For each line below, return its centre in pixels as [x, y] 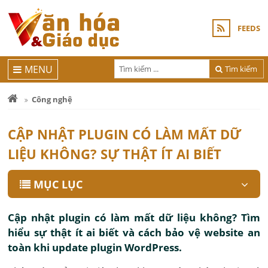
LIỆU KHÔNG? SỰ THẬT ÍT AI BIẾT [115, 154]
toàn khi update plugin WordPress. [95, 247]
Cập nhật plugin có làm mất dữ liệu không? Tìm [134, 217]
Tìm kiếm [241, 68]
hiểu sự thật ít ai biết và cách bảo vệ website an [134, 232]
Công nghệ [52, 99]
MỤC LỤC [58, 184]
